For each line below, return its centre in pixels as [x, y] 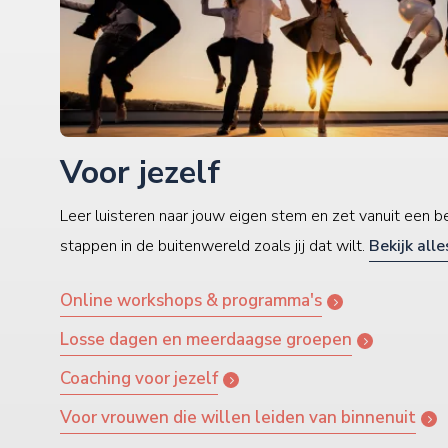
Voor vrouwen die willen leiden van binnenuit [238, 418]
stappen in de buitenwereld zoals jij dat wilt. [214, 246]
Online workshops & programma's [191, 301]
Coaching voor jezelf [139, 379]
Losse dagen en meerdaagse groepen [206, 340]
